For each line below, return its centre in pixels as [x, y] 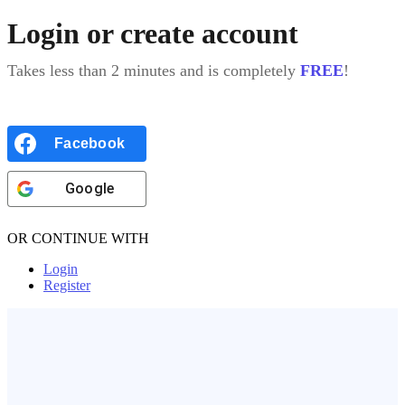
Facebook [89, 143]
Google [89, 188]
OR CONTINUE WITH [78, 238]
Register [67, 285]
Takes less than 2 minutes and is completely [154, 70]
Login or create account [153, 33]
